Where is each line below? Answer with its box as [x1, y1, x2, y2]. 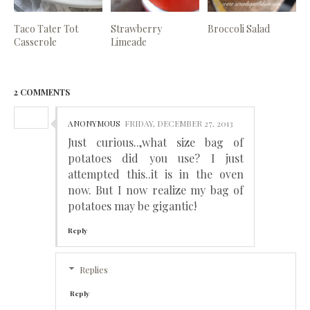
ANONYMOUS [68, 117, 120, 129]
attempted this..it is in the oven [68, 166, 244, 181]
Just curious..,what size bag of [68, 134, 244, 149]
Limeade [111, 35, 147, 48]
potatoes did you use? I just [68, 150, 244, 165]
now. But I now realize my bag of [68, 182, 244, 197]
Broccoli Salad [208, 21, 271, 35]
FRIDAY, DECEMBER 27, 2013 [125, 117, 233, 129]
